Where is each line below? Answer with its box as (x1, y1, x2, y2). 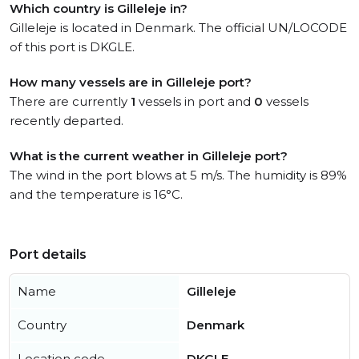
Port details (10, 247, 87, 262)
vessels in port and (135, 94, 254, 109)
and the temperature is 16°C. (10, 187, 183, 202)
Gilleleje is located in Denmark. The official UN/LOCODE (10, 20, 347, 35)
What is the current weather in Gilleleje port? (10, 148, 288, 163)
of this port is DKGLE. (10, 39, 135, 54)
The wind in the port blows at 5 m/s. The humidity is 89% (10, 167, 347, 183)
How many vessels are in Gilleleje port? (10, 75, 252, 90)
